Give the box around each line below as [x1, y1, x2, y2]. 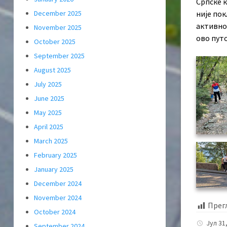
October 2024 [34, 207, 75, 217]
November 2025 [34, 23, 82, 32]
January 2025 [34, 165, 73, 174]
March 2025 [34, 136, 68, 146]
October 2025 [34, 37, 75, 47]
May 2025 [34, 108, 62, 118]
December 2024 [34, 179, 82, 188]
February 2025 [34, 150, 77, 160]
